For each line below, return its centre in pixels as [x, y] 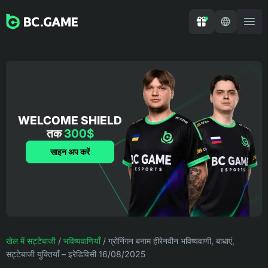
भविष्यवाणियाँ [82, 241]
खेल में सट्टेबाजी [31, 241]
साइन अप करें [70, 152]
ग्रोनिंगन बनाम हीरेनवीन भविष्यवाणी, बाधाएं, [171, 241]
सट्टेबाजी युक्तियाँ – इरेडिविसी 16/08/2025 [76, 254]
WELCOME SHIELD [70, 121]
